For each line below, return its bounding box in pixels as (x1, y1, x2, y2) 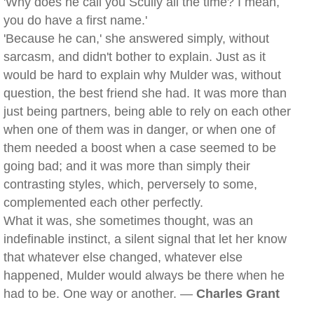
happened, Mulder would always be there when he (4, 268, 285, 282)
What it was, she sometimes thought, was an (4, 214, 253, 228)
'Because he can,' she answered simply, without (4, 32, 269, 46)
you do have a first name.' (4, 13, 147, 27)
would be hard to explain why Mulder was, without (4, 68, 281, 82)
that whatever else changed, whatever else (4, 250, 243, 264)
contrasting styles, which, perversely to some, (4, 177, 257, 191)
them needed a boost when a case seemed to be (4, 141, 276, 155)
